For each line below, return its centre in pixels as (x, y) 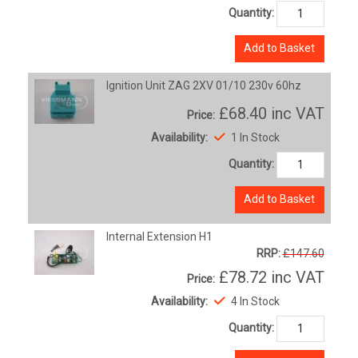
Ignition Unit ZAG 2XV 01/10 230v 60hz (204, 85)
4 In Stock (254, 301)
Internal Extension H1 (160, 236)
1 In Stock (254, 137)
